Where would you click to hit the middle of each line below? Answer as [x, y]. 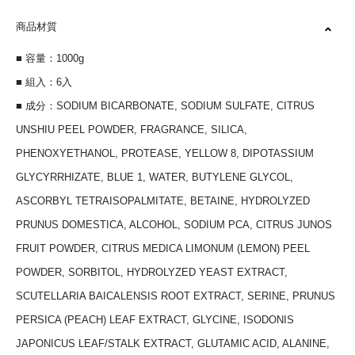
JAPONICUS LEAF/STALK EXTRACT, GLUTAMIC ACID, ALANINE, [173, 344]
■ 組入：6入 [44, 82]
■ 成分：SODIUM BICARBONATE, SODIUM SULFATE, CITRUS [165, 106]
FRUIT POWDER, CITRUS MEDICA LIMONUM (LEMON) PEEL [163, 248]
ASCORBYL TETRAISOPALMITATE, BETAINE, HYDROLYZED [163, 201]
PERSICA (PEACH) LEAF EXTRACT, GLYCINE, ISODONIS [155, 320]
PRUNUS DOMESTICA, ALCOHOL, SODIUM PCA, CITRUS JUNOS [174, 225]
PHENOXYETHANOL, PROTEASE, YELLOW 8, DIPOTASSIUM [165, 153]
